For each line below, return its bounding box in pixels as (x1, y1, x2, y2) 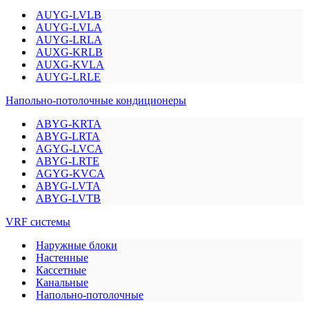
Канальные (36, 277, 88, 289)
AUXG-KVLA (36, 59, 104, 71)
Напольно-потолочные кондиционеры (6, 94, 186, 107)
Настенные (36, 252, 88, 264)
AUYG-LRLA (36, 34, 102, 46)
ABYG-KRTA (36, 118, 101, 130)
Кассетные (36, 264, 86, 277)
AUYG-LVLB (36, 9, 101, 21)
